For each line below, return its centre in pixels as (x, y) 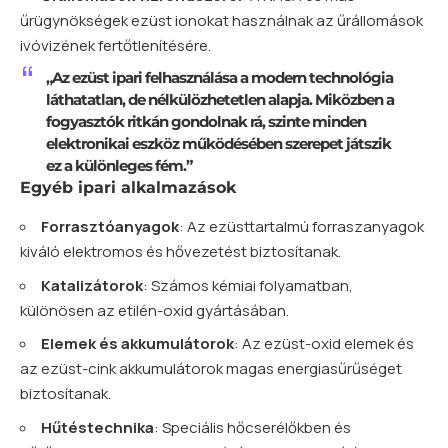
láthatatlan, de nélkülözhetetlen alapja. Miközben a (219, 99)
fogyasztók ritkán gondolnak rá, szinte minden (205, 121)
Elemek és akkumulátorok (137, 344)
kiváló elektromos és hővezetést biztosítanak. (180, 252)
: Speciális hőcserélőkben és (252, 427)
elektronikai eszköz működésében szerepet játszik (218, 143)
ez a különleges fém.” (118, 165)
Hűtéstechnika (97, 427)
